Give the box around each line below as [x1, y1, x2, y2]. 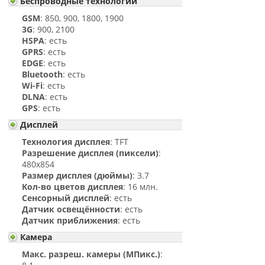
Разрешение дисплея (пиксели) [22, 147, 159, 159]
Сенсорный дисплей [22, 192, 110, 203]
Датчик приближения [22, 215, 118, 226]
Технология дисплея [22, 136, 111, 147]
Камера [20, 231, 53, 243]
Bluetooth [22, 69, 63, 80]
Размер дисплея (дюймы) [22, 170, 133, 181]
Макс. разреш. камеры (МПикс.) [22, 248, 161, 260]
